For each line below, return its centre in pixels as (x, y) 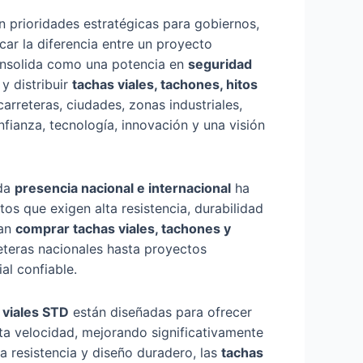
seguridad (220, 64)
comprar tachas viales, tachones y (123, 228)
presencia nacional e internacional (123, 188)
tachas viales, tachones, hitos (165, 84)
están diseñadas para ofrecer (160, 312)
